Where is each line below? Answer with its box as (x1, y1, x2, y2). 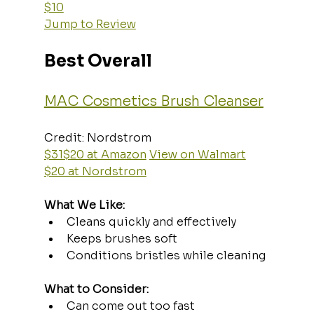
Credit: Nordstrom (43, 130, 157, 145)
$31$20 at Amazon (43, 146, 146, 162)
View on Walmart (149, 146, 246, 162)
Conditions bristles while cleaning (66, 247, 266, 263)
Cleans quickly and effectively (66, 214, 236, 229)
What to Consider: (43, 281, 149, 296)
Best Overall (43, 50, 152, 71)
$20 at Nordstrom (43, 163, 146, 179)
